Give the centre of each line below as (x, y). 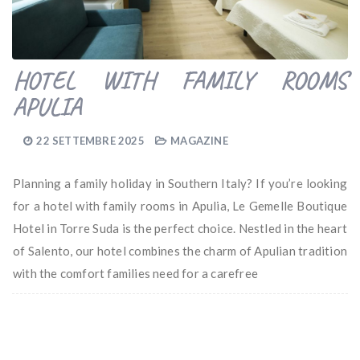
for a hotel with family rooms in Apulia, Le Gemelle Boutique (180, 206)
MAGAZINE (199, 141)
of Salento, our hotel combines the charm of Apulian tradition (180, 251)
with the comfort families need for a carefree (135, 274)
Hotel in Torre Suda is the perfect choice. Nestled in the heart (180, 229)
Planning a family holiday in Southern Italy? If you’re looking (180, 184)
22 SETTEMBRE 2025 (90, 141)
